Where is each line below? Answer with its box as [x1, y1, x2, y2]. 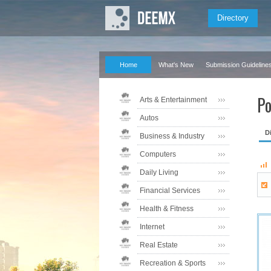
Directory [217, 13, 249, 22]
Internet [140, 223, 165, 231]
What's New [158, 61, 194, 68]
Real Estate [140, 241, 178, 249]
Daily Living [140, 168, 178, 177]
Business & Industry [140, 132, 204, 140]
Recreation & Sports [140, 259, 206, 267]
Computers [140, 150, 176, 158]
